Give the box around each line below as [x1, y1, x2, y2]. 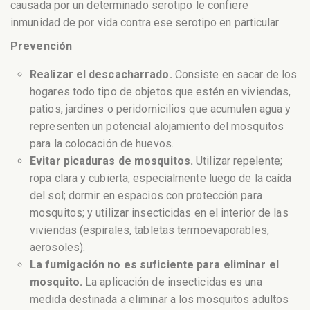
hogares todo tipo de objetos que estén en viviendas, [30, 85, 291, 99]
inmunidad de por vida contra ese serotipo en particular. [10, 15, 281, 29]
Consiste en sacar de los [172, 68, 298, 82]
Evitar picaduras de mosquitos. [30, 154, 193, 168]
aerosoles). [30, 241, 86, 255]
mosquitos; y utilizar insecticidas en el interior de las [30, 206, 289, 220]
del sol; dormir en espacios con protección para [30, 189, 262, 203]
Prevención [10, 39, 72, 53]
